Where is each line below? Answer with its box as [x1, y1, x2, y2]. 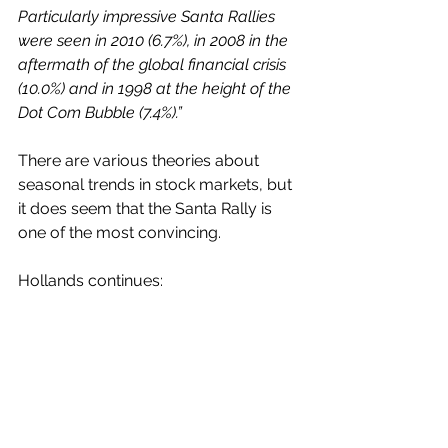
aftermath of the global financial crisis [18, 55, 290, 74]
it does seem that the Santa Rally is [18, 199, 276, 218]
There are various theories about [18, 151, 263, 170]
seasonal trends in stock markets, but [18, 175, 296, 194]
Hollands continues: [18, 271, 167, 290]
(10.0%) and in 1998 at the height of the [18, 79, 295, 98]
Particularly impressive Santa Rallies [18, 7, 279, 26]
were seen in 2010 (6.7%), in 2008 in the [18, 31, 292, 50]
